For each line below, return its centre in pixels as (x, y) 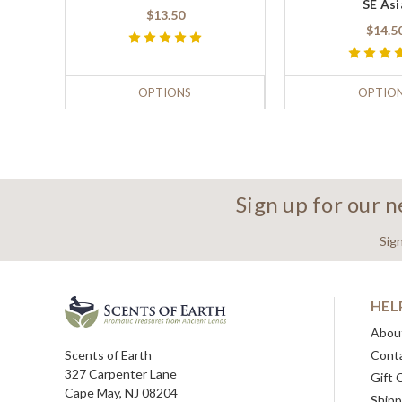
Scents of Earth (108, 354)
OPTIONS (165, 93)
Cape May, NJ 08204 (121, 392)
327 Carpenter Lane (121, 373)
